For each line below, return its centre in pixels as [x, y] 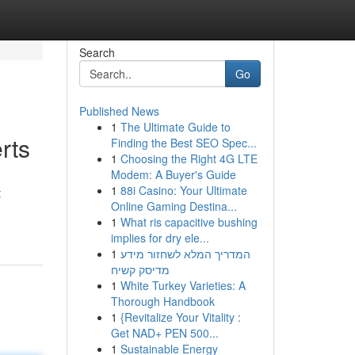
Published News [119, 111]
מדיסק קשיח [140, 269]
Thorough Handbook [162, 301]
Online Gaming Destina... [174, 206]
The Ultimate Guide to [175, 127]
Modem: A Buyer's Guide [173, 174]
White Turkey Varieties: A [183, 285]
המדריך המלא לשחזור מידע [185, 254]
